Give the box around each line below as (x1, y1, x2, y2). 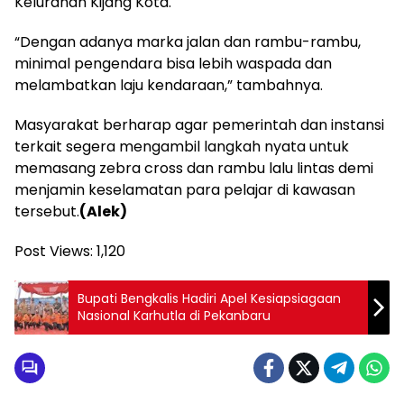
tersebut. (14, 201, 79, 222)
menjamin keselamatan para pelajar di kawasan (14, 179, 355, 200)
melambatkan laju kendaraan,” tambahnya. (14, 75, 323, 96)
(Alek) (79, 201, 127, 222)
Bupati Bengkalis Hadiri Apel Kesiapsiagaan (78, 289, 341, 308)
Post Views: (14, 241, 93, 262)
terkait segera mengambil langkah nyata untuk (14, 136, 349, 157)
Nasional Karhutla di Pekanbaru (78, 307, 271, 325)
